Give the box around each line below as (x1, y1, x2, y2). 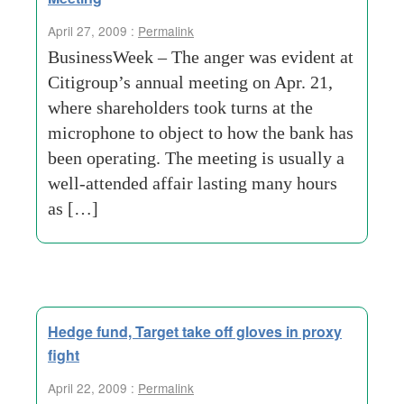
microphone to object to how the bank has (48, 123, 353, 142)
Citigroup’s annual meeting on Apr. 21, (48, 72, 333, 92)
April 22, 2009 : (48, 379, 138, 397)
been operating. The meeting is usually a (48, 148, 344, 168)
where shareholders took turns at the (48, 97, 313, 117)
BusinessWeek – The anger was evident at (48, 47, 353, 67)
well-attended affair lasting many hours (48, 173, 337, 193)
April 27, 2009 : (48, 22, 138, 40)
